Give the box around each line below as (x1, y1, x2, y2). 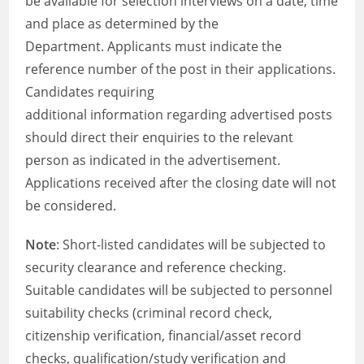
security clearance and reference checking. (25, 258, 287, 276)
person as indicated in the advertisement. (25, 151, 281, 169)
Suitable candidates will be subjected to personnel (25, 281, 333, 299)
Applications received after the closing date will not (25, 174, 337, 192)
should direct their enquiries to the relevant (25, 128, 294, 146)
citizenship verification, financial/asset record (25, 327, 302, 344)
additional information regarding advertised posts (25, 106, 333, 123)
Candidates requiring (25, 83, 155, 101)
